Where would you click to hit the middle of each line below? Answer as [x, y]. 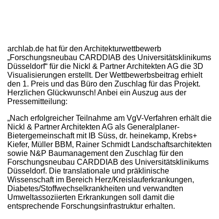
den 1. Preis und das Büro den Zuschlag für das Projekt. [104, 84]
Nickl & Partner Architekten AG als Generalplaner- [93, 127]
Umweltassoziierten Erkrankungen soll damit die [91, 197]
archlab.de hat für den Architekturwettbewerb [84, 48]
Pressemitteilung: [37, 101]
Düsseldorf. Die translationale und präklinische [88, 171]
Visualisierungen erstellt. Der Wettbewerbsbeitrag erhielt [105, 75]
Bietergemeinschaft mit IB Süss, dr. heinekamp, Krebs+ [102, 135]
